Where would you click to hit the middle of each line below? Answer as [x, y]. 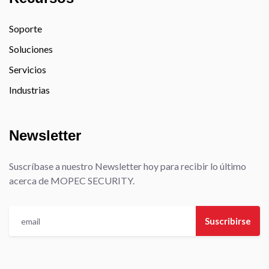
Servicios [28, 69]
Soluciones [31, 49]
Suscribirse [228, 221]
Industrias [29, 90]
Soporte [26, 29]
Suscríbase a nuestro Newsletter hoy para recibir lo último [128, 166]
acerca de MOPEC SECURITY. [72, 180]
